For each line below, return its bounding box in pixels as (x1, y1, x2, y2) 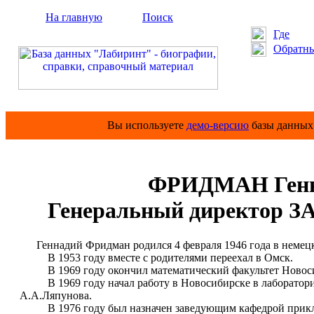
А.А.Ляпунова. (20, 289, 92, 301)
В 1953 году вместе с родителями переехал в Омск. (20, 251, 293, 264)
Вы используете (107, 119, 186, 131)
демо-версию (186, 119, 249, 131)
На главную (46, 11, 102, 23)
